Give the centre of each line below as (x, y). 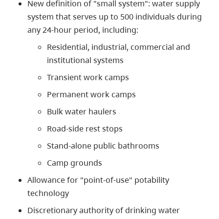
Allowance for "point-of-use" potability (98, 180)
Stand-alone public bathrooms (103, 145)
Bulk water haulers (82, 111)
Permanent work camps (91, 94)
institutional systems (85, 60)
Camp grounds (75, 163)
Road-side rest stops (85, 128)
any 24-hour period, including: (83, 30)
